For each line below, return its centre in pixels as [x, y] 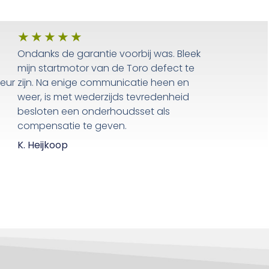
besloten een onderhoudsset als [94, 112]
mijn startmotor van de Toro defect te [106, 68]
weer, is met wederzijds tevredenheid [104, 97]
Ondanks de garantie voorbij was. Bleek [109, 54]
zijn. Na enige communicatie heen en [104, 83]
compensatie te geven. [72, 126]
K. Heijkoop [43, 145]
